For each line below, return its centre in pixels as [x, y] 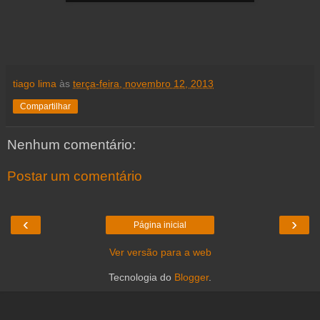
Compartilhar [45, 106]
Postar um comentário [75, 176]
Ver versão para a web [160, 252]
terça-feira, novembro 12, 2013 [143, 83]
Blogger [191, 277]
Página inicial [160, 225]
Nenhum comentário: [71, 144]
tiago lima [35, 83]
